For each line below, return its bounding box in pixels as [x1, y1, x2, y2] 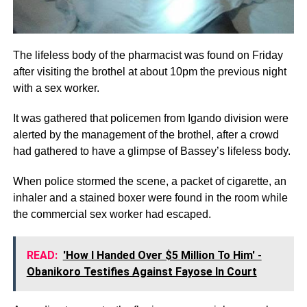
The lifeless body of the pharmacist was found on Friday [12, 49, 283, 62]
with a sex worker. [12, 82, 99, 95]
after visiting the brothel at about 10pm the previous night [12, 66, 286, 78]
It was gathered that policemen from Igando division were [12, 112, 288, 125]
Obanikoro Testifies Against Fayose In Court [26, 265, 257, 279]
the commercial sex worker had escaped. [12, 208, 211, 221]
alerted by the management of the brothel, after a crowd [12, 129, 279, 141]
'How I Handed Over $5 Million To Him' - [62, 249, 262, 262]
